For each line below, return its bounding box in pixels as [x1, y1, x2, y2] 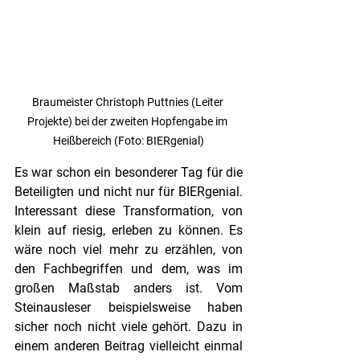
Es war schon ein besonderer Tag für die [14, 165, 243, 181]
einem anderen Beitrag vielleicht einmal [14, 338, 243, 354]
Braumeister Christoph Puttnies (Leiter [31, 96, 226, 109]
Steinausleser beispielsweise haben [14, 300, 243, 316]
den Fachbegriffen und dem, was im [14, 261, 243, 277]
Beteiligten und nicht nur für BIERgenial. [14, 184, 243, 200]
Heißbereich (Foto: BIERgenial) [53, 134, 204, 148]
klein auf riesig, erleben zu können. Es [14, 223, 243, 239]
